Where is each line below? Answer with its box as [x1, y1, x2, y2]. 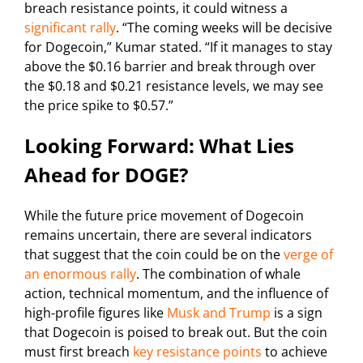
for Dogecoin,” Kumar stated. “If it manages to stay [24, 37, 332, 56]
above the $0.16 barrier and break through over [24, 57, 316, 75]
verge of [284, 245, 333, 263]
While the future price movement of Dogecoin [24, 206, 304, 224]
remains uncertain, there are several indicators [24, 225, 312, 244]
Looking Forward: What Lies [24, 131, 294, 159]
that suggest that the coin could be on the [24, 245, 284, 263]
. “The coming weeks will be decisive [116, 18, 332, 36]
